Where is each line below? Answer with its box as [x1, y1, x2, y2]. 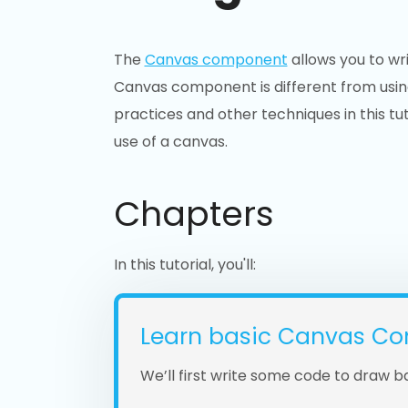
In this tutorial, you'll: [113, 253, 256, 275]
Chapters [113, 189, 274, 238]
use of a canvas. [113, 131, 228, 153]
